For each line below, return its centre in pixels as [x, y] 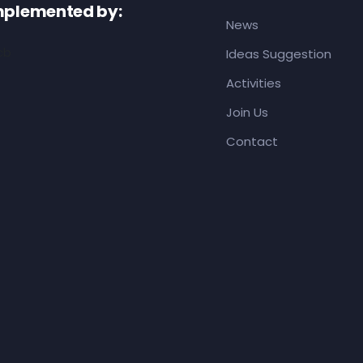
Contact [252, 141]
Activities [254, 83]
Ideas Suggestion [279, 54]
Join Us [247, 112]
